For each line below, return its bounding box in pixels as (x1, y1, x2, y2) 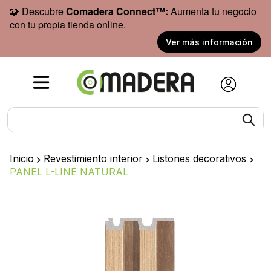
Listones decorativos (152, 152, 249, 165)
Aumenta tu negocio (168, 4, 256, 18)
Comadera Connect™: (66, 4, 168, 18)
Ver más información (166, 37, 253, 47)
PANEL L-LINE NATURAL (10, 166, 128, 178)
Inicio (10, 152, 34, 165)
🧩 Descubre (10, 4, 66, 18)
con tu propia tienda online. (10, 18, 128, 31)
